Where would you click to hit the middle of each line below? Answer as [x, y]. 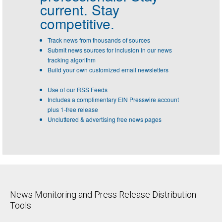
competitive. [77, 23]
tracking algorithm [72, 59]
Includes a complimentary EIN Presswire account [113, 99]
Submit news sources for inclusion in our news [110, 50]
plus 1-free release [73, 109]
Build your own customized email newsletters [108, 69]
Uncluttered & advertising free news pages [105, 119]
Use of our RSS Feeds [78, 89]
